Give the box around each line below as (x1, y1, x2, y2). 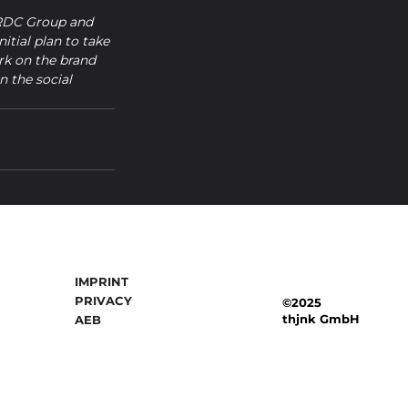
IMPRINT (75, 274, 129, 290)
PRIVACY (75, 293, 133, 309)
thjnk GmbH (282, 311, 361, 327)
